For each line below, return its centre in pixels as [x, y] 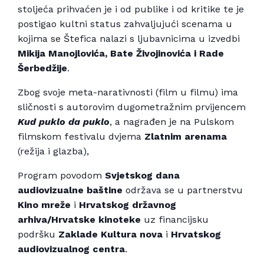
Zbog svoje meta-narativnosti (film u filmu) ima [128, 93]
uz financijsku [175, 220]
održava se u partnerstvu [183, 190]
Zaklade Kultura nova [110, 235]
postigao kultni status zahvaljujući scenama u [125, 24]
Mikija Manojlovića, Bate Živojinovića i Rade [121, 54]
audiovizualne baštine [70, 190]
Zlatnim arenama [186, 137]
